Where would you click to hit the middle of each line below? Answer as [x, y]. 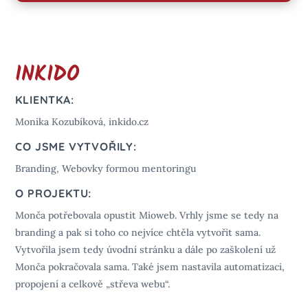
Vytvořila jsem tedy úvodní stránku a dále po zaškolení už [146, 249]
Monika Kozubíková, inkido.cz [82, 121]
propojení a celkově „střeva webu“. [93, 284]
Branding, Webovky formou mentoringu [106, 168]
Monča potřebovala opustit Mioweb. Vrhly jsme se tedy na [147, 215]
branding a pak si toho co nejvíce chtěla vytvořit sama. [138, 232]
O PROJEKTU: [54, 193]
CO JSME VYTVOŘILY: [76, 146]
